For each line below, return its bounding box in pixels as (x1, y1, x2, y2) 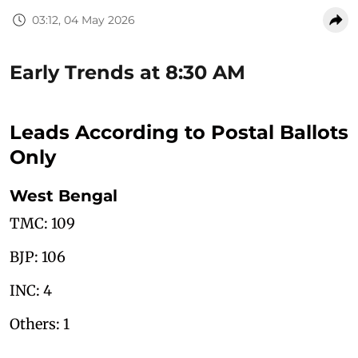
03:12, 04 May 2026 (32, 12, 135, 27)
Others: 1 (10, 315, 70, 334)
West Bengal (10, 186, 117, 206)
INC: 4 (10, 281, 52, 300)
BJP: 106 (10, 248, 66, 267)
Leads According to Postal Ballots (10, 121, 348, 145)
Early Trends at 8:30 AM (10, 61, 245, 85)
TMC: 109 (10, 214, 75, 233)
